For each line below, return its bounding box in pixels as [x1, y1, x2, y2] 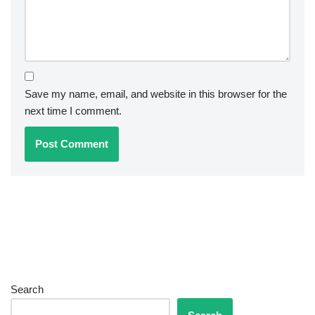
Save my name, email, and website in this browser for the [25, 88, 287, 101]
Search [11, 283, 44, 296]
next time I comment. [25, 105, 122, 117]
